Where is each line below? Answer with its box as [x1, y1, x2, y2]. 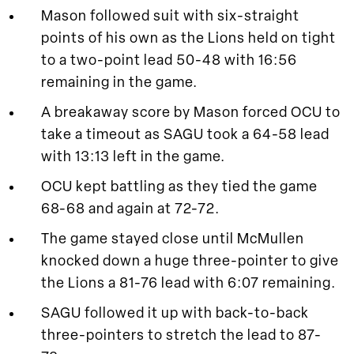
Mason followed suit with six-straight [41, 9, 299, 24]
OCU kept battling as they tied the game [41, 179, 318, 195]
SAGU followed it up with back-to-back [41, 306, 309, 322]
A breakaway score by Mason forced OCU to [41, 105, 341, 121]
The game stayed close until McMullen [41, 232, 304, 247]
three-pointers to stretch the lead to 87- [41, 328, 322, 344]
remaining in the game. [41, 75, 198, 91]
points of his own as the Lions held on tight [41, 31, 336, 47]
